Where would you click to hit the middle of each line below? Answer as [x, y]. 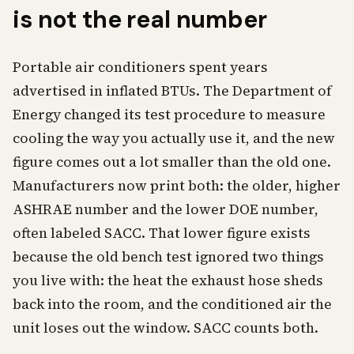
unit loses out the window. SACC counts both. [166, 328]
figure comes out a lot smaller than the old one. [172, 162]
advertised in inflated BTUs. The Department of [172, 91]
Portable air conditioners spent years [140, 67]
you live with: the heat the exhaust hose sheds [168, 281]
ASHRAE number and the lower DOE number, [166, 209]
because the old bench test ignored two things [168, 257]
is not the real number [140, 19]
